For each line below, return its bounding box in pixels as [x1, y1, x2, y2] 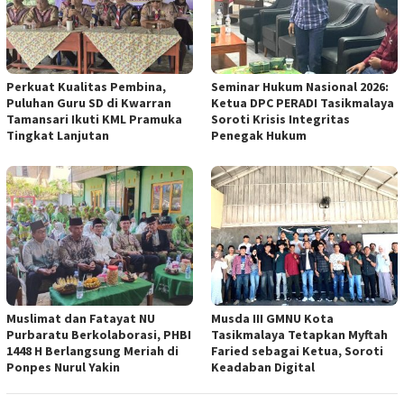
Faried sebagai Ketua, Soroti [211, 343, 383, 360]
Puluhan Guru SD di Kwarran [6, 95, 171, 112]
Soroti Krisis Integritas [211, 111, 350, 128]
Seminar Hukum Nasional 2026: [211, 78, 389, 96]
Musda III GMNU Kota [211, 310, 334, 327]
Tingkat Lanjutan [6, 127, 109, 144]
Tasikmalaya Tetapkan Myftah [211, 326, 388, 344]
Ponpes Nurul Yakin [6, 359, 120, 376]
